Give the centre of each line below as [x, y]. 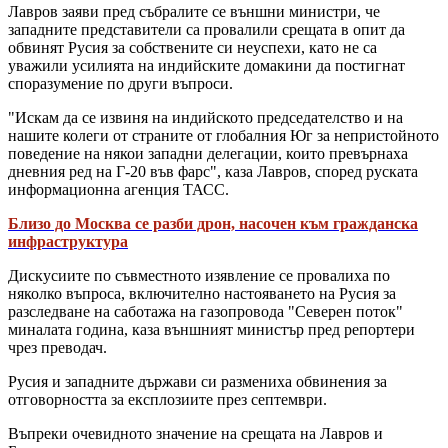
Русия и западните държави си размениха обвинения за [197, 381]
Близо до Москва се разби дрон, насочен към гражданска [213, 223]
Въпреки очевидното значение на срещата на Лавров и [195, 433]
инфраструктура [68, 241]
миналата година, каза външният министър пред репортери [211, 329]
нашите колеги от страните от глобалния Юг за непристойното [223, 135]
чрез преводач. [57, 347]
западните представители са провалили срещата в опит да [206, 29]
